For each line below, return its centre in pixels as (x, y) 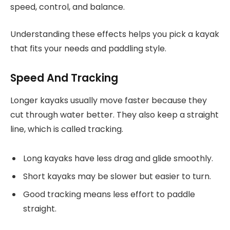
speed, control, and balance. (68, 7)
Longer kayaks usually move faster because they (109, 100)
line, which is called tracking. (67, 129)
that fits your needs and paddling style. (88, 48)
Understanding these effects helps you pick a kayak (115, 34)
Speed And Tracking (64, 78)
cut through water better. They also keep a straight (114, 114)
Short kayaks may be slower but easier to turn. (117, 176)
